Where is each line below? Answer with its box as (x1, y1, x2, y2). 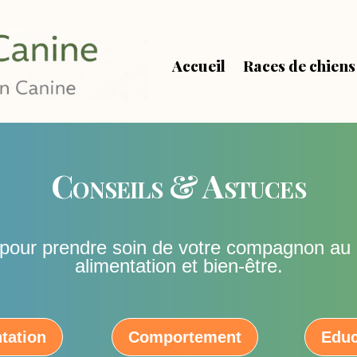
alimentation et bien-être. (74, 254, 283, 277)
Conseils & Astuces (51, 164, 306, 207)
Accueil (172, 54, 226, 76)
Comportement (128, 328, 242, 346)
